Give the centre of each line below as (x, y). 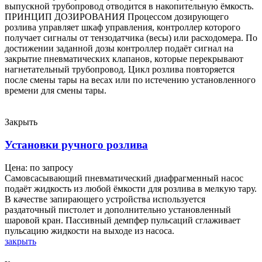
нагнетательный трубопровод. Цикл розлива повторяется (120, 70)
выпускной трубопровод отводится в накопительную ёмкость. (129, 6)
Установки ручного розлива (76, 144)
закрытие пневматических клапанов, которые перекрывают (124, 59)
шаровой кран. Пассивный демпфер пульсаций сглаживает (123, 220)
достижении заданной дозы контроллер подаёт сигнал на (119, 49)
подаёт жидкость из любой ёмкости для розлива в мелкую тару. (131, 188)
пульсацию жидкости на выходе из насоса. (89, 230)
